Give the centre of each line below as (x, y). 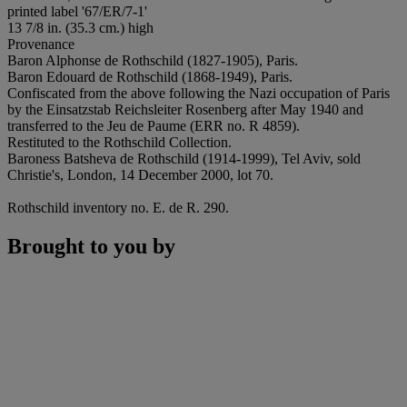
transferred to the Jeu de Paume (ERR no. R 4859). (154, 125)
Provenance (41, 44)
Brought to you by (91, 246)
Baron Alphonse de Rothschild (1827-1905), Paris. (153, 60)
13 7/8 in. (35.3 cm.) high (80, 27)
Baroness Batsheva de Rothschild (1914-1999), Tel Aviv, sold (184, 158)
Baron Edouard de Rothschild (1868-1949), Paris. (150, 76)
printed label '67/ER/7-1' (77, 11)
